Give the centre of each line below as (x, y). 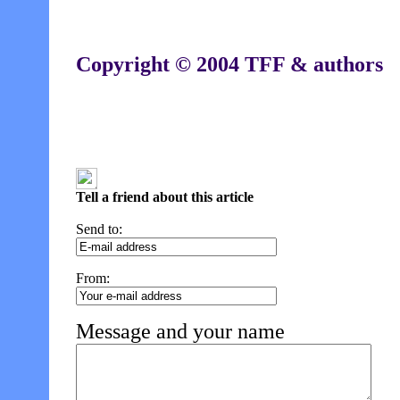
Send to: (99, 229)
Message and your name (180, 331)
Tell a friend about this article (165, 197)
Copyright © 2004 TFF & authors (229, 64)
